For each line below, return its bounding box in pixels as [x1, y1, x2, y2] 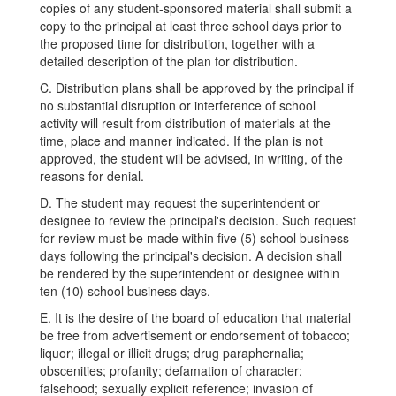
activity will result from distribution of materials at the [40, 114, 331, 132]
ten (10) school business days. [40, 282, 210, 300]
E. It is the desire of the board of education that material [40, 308, 351, 326]
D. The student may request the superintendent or [40, 194, 320, 211]
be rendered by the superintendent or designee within [40, 264, 339, 282]
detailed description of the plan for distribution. [40, 52, 298, 70]
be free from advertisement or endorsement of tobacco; [40, 326, 350, 344]
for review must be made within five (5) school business [40, 229, 349, 247]
